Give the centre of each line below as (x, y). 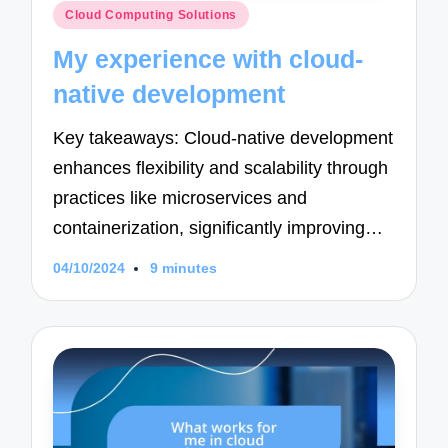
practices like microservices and (180, 197)
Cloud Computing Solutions (151, 14)
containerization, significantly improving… (218, 227)
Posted (77, 12)
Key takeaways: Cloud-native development (223, 137)
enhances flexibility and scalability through (221, 167)
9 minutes (183, 269)
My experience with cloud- (208, 59)
